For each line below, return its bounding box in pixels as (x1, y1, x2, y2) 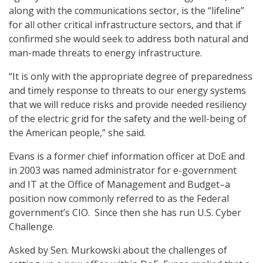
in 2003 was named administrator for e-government (9, 164, 237, 177)
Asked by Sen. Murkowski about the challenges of (9, 244, 227, 257)
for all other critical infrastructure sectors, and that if (9, 18, 241, 31)
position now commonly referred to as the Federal (9, 192, 229, 205)
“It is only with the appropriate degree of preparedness (9, 70, 252, 83)
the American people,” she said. (9, 126, 146, 139)
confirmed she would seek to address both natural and (9, 32, 248, 45)
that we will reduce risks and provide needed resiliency (9, 98, 247, 111)
